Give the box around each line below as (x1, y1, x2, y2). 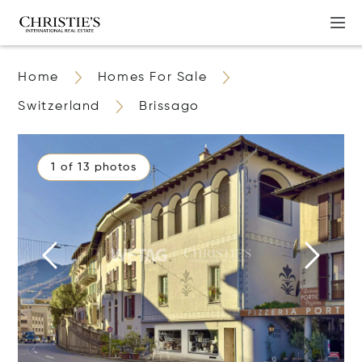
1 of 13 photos (51, 162, 137, 173)
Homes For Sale (97, 71, 208, 84)
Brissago (139, 100, 200, 113)
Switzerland (18, 100, 101, 113)
